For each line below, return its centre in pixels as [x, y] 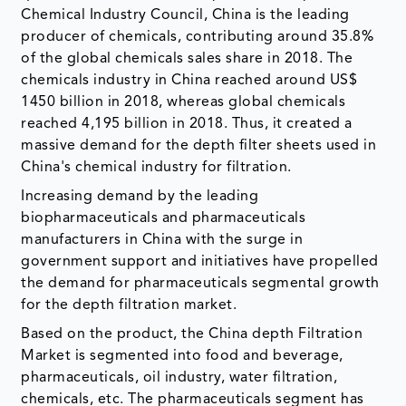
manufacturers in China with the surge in [162, 240]
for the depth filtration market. [129, 305]
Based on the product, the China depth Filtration [192, 334]
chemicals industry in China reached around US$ [189, 80]
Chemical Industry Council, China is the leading [185, 15]
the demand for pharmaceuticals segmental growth [200, 283]
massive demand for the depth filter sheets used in [199, 145]
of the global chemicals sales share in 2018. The [187, 58]
